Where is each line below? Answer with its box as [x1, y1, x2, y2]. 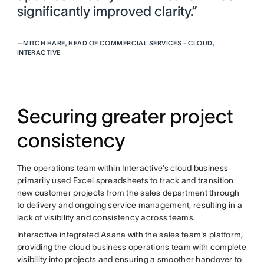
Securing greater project [16, 105, 233, 128]
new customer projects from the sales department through [16, 188, 240, 198]
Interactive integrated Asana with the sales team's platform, [16, 230, 243, 240]
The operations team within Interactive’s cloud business [16, 163, 229, 173]
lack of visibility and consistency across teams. [16, 213, 196, 223]
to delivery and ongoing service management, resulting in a [16, 200, 242, 210]
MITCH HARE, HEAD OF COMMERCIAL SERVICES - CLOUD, [23, 39, 215, 47]
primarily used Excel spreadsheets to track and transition [16, 176, 234, 186]
